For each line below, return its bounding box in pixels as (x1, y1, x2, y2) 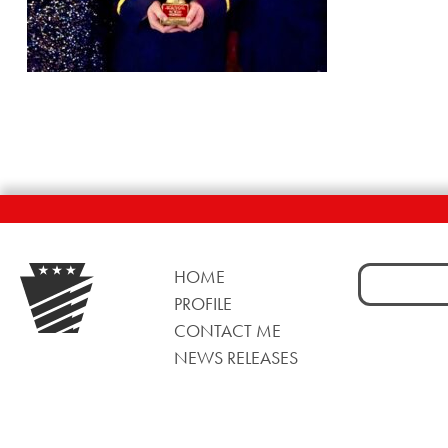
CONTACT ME (173, 319, 281, 343)
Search (356, 264, 405, 287)
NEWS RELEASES (173, 346, 298, 370)
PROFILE (173, 292, 232, 316)
